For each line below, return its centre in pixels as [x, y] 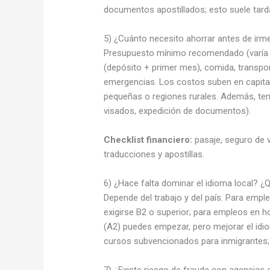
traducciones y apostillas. [154, 154]
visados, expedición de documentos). [177, 111]
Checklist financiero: [148, 140]
